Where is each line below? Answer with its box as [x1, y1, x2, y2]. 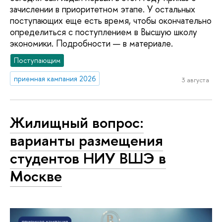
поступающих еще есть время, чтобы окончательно [10, 14, 212, 27]
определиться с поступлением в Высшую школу [10, 26, 197, 39]
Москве [10, 166, 62, 187]
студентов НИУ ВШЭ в [10, 148, 166, 169]
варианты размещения [10, 130, 163, 151]
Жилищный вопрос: [10, 112, 144, 133]
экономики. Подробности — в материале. [10, 37, 173, 50]
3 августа [181, 75, 209, 85]
